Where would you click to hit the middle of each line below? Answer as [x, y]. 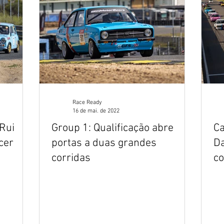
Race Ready [87, 102]
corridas [71, 158]
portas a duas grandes [104, 143]
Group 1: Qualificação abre [112, 128]
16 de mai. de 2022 [96, 111]
